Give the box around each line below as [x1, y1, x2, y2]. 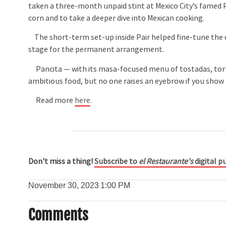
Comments [28, 206, 89, 224]
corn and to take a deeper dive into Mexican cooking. [28, 13, 205, 24]
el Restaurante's [139, 156, 194, 167]
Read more [28, 95, 75, 106]
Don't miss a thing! [28, 156, 95, 167]
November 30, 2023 [28, 181, 99, 190]
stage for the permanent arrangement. [28, 44, 164, 55]
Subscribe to [94, 156, 139, 167]
